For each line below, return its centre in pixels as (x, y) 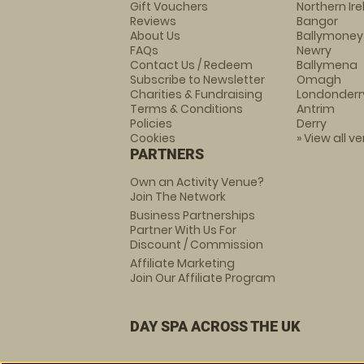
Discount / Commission (197, 245)
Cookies (153, 138)
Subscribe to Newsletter (197, 80)
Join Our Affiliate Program (203, 278)
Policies (151, 123)
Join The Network (178, 197)
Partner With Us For (183, 230)
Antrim (315, 109)
